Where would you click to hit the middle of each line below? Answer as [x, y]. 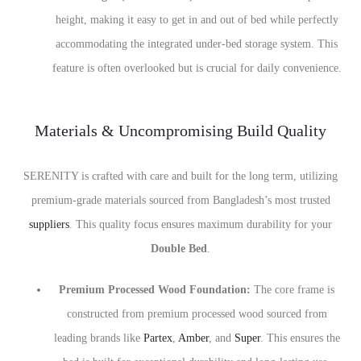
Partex [158, 338]
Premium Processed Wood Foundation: [155, 290]
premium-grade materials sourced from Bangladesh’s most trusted [180, 200]
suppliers [49, 224]
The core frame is [293, 290]
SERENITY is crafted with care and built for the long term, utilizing [180, 176]
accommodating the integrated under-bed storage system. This [197, 44]
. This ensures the [300, 338]
